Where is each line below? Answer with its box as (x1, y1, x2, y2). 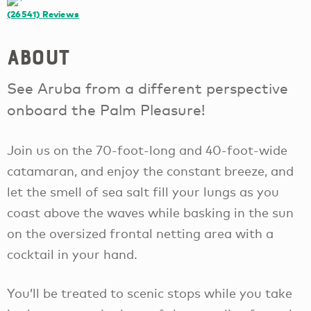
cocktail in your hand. (7, 246, 137, 262)
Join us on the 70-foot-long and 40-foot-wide (7, 142, 287, 158)
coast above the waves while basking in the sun (7, 204, 294, 220)
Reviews (42, 8, 79, 20)
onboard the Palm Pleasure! (7, 101, 205, 119)
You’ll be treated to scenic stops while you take (7, 285, 292, 301)
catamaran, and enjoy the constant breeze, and (7, 162, 294, 178)
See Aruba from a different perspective (7, 79, 288, 98)
